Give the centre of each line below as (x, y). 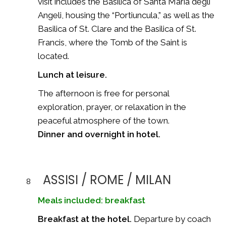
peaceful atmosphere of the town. (104, 120)
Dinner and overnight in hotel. (99, 134)
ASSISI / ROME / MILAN (107, 180)
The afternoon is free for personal (103, 93)
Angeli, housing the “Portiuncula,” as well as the (126, 15)
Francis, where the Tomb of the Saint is (112, 42)
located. (53, 56)
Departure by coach (171, 219)
